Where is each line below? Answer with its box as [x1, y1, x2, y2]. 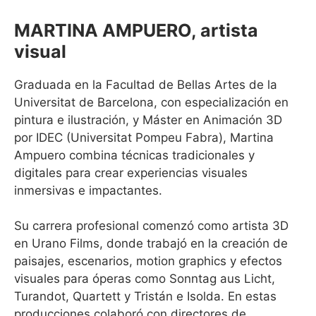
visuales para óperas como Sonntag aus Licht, [14, 272, 275, 286]
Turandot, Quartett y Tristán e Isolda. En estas [14, 289, 276, 303]
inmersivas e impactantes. [14, 183, 162, 197]
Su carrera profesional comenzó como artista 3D [14, 219, 288, 233]
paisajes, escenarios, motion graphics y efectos [14, 254, 282, 268]
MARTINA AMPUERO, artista [14, 19, 258, 41]
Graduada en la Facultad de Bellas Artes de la [14, 77, 277, 92]
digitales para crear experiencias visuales [14, 165, 248, 180]
